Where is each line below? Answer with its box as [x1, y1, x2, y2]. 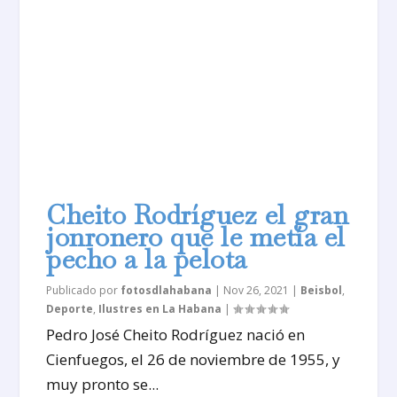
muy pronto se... [46, 373, 160, 394]
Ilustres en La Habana [98, 300, 222, 316]
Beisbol [300, 282, 343, 298]
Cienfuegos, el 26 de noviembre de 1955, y [46, 348, 341, 370]
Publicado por [46, 282, 121, 298]
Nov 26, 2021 [223, 282, 290, 298]
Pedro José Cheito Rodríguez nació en [46, 323, 306, 345]
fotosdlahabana [121, 282, 213, 298]
